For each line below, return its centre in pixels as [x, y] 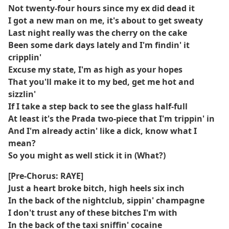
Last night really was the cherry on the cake [98, 33]
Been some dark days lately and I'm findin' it [99, 45]
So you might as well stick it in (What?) [87, 155]
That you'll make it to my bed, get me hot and [101, 82]
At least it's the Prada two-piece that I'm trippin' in [111, 119]
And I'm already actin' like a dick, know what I [102, 131]
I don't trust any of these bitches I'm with [93, 213]
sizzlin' [22, 94]
